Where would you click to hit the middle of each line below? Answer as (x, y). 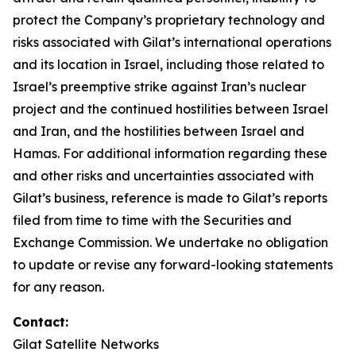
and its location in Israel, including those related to (168, 64)
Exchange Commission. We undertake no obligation (170, 242)
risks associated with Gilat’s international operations (172, 42)
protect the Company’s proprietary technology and (169, 20)
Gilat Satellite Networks (86, 344)
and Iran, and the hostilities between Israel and (159, 131)
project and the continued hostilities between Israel (170, 109)
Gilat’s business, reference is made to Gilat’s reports (170, 198)
